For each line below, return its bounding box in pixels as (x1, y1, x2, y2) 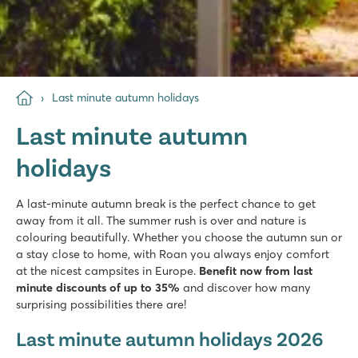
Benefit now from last (199, 263, 312, 278)
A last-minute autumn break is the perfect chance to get (16, 196, 316, 211)
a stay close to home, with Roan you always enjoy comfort (16, 246, 329, 261)
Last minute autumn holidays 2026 (16, 325, 324, 350)
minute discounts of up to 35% (16, 280, 180, 295)
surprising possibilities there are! (16, 296, 186, 312)
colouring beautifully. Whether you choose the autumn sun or (16, 229, 342, 245)
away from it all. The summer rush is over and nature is (16, 213, 306, 228)
